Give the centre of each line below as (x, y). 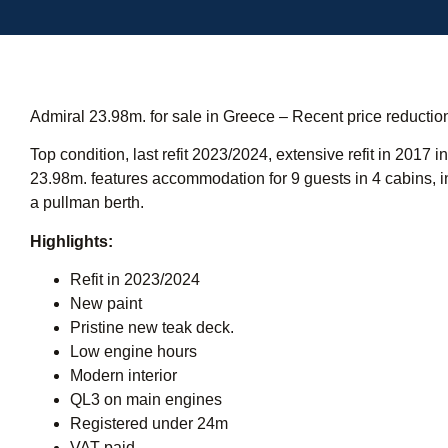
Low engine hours (133, 352)
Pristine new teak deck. (152, 328)
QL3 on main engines (146, 400)
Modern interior (123, 376)
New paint (106, 304)
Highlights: (71, 241)
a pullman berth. (87, 203)
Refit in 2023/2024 (135, 280)
